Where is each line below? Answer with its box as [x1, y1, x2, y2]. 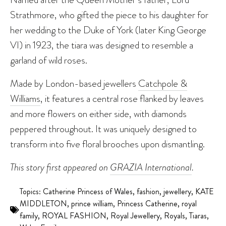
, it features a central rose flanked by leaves [40, 91, 204, 106]
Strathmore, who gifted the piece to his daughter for [10, 8, 208, 22]
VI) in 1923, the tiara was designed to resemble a [10, 38, 193, 52]
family [20, 210, 38, 222]
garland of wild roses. [10, 53, 87, 68]
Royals [164, 210, 185, 222]
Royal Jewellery [110, 210, 160, 222]
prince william [71, 198, 113, 210]
